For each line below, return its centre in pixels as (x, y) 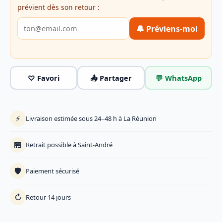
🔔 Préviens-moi (167, 28)
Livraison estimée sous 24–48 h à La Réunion (91, 118)
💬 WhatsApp (178, 78)
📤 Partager (111, 78)
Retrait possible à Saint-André (69, 144)
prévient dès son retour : (58, 7)
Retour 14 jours (48, 197)
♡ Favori (44, 78)
